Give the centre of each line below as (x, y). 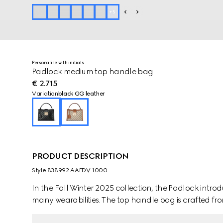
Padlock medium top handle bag (93, 71)
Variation (45, 94)
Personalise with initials (58, 62)
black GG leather (82, 94)
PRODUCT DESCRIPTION (80, 156)
